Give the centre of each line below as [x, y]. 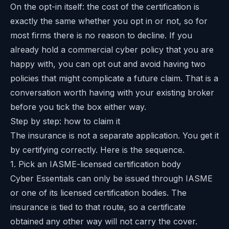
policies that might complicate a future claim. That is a [114, 78]
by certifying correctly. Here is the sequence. [97, 150]
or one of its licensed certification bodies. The [98, 193]
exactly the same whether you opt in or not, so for [109, 21]
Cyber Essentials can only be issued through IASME [111, 179]
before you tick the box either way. [78, 107]
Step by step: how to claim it [65, 121]
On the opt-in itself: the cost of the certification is [105, 7]
